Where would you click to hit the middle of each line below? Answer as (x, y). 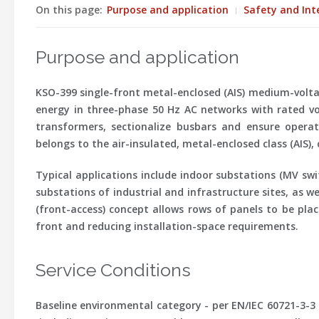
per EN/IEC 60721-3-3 (263, 305)
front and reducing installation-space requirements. (167, 226)
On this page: (69, 10)
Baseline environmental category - (124, 305)
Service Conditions (113, 270)
